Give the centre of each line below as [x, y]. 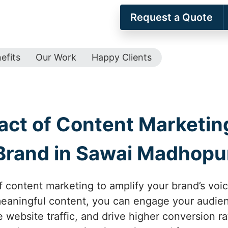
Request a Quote [172, 17]
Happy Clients [122, 57]
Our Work [56, 57]
